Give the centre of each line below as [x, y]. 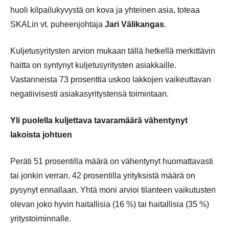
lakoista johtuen [41, 134]
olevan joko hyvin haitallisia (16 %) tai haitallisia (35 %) [110, 204]
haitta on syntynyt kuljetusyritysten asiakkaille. [93, 65]
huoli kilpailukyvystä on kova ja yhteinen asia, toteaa [105, 10]
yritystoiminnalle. [41, 218]
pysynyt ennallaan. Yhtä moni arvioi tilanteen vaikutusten [113, 190]
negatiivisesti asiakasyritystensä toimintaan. [89, 94]
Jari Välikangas [134, 24]
